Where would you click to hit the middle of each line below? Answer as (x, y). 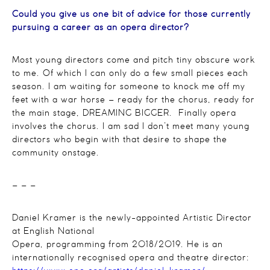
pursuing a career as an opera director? (101, 28)
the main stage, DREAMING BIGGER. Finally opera (124, 114)
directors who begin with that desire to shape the (120, 140)
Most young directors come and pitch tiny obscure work (133, 61)
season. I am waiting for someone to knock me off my (129, 87)
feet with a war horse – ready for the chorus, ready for (133, 100)
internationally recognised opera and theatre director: (130, 258)
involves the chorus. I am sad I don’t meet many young (131, 127)
